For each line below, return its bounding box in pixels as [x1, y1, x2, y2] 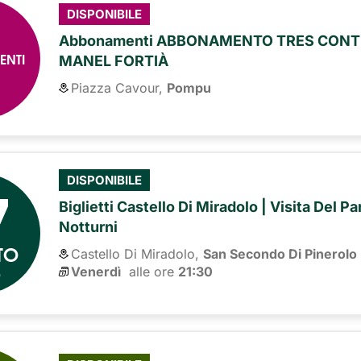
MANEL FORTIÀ [59, 52, 169, 70]
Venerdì [71, 263, 122, 280]
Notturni [59, 218, 118, 236]
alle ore [121, 263, 179, 280]
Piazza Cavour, [71, 80, 164, 97]
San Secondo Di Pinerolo [203, 246, 358, 263]
